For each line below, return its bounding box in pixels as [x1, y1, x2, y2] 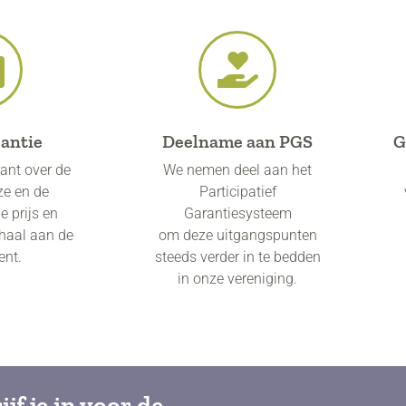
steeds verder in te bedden [154, 248, 321, 266]
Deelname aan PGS [162, 130, 313, 153]
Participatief [198, 183, 276, 201]
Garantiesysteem [183, 205, 292, 223]
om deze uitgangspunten [158, 227, 317, 245]
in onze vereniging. [178, 270, 297, 288]
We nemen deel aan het [163, 161, 312, 179]
